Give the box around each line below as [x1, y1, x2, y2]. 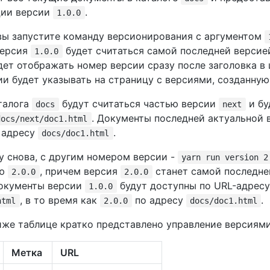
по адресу [131, 194, 186, 206]
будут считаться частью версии [58, 98, 219, 110]
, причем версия [39, 165, 121, 177]
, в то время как [19, 194, 100, 206]
